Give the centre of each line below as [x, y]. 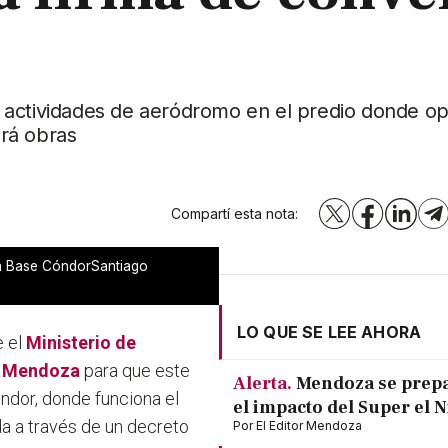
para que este [135, 371]
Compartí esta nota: [235, 214]
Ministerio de [81, 343]
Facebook [400, 219]
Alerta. [262, 384]
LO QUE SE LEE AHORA [329, 332]
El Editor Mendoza [309, 426]
